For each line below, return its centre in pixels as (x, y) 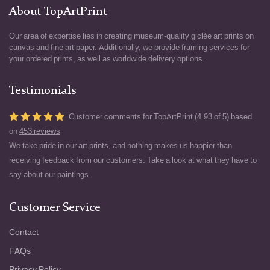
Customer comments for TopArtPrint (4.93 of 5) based (160, 117)
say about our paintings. (50, 175)
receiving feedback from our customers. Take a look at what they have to (133, 160)
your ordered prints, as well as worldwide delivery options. (107, 59)
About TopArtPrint (58, 12)
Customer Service (55, 208)
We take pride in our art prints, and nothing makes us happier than (121, 146)
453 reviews (40, 131)
